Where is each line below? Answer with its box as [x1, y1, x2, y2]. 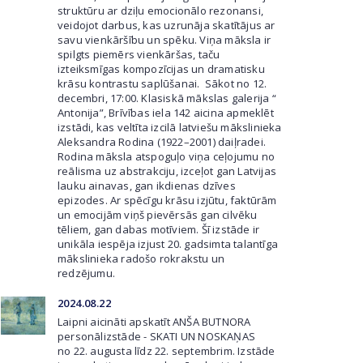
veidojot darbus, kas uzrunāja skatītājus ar [58, 18, 275, 32]
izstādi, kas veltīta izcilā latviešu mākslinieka [58, 120, 282, 135]
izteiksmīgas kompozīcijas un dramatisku [58, 62, 265, 76]
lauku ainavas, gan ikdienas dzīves [58, 178, 236, 193]
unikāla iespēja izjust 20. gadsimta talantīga [58, 237, 278, 251]
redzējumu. [58, 266, 115, 280]
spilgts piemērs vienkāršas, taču [58, 47, 220, 62]
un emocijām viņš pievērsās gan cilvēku [58, 207, 258, 222]
